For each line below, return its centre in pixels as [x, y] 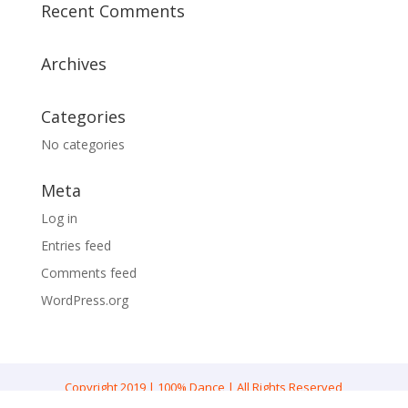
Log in [59, 218]
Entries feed [76, 245]
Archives [73, 64]
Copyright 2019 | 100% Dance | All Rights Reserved [204, 387]
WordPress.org [84, 300]
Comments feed [88, 273]
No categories [82, 144]
